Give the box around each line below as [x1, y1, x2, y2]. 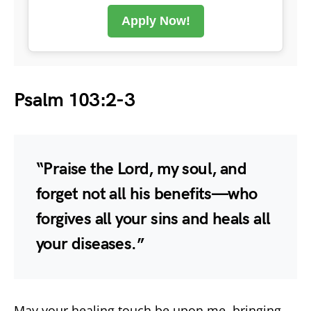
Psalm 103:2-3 [14, 88, 135, 112]
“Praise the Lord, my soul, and [36, 158, 246, 179]
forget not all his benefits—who [36, 183, 258, 204]
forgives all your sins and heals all [36, 208, 271, 229]
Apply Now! [121, 13, 190, 28]
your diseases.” [36, 233, 144, 254]
